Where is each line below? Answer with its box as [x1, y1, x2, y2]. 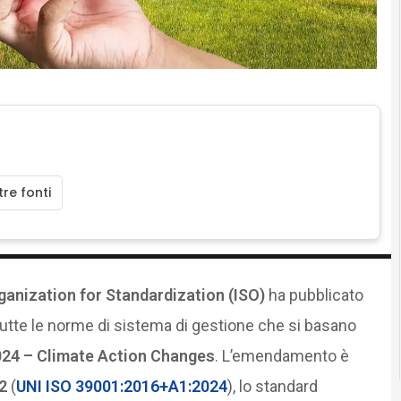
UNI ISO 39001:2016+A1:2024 [15, 376, 227, 396]
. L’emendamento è [214, 346, 349, 365]
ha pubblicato [264, 285, 363, 304]
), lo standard [226, 376, 318, 396]
